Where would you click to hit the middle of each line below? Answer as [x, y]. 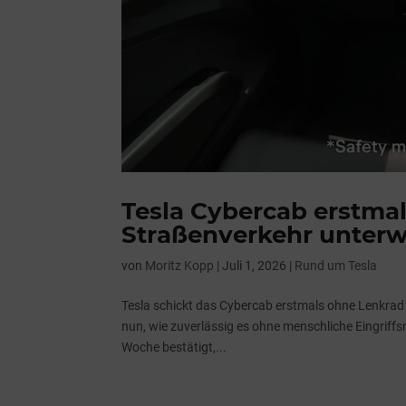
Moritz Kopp [180, 265]
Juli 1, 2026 [255, 265]
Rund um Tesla [336, 265]
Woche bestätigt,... [174, 347]
